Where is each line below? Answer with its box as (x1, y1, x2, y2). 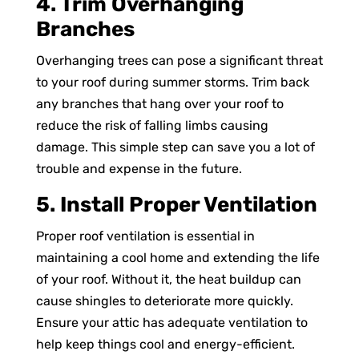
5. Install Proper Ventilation (35, 192, 317, 217)
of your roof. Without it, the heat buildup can (35, 271, 301, 287)
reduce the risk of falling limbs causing (35, 117, 268, 133)
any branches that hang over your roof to (35, 95, 284, 111)
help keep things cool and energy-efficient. (35, 336, 295, 352)
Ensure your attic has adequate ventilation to (35, 314, 308, 330)
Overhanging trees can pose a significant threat (35, 52, 323, 68)
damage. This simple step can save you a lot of (35, 139, 315, 155)
